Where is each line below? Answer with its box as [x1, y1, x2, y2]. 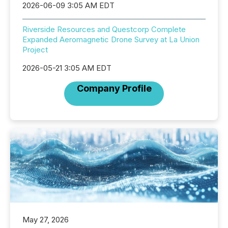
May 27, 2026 [22, 215, 69, 225]
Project [22, 45, 48, 54]
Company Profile [76, 83, 152, 94]
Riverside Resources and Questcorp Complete [22, 24, 186, 34]
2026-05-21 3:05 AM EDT [22, 63, 111, 73]
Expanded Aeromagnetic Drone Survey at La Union [22, 35, 199, 44]
